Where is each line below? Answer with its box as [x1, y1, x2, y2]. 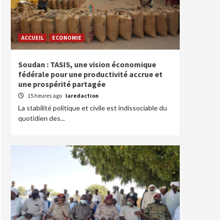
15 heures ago [27, 92, 63, 99]
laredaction [65, 92, 99, 99]
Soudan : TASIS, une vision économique [18, 59, 156, 69]
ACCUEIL [21, 34, 44, 41]
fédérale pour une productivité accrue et [18, 69, 163, 79]
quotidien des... [18, 114, 65, 122]
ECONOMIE [52, 34, 82, 41]
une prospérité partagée [18, 79, 106, 89]
